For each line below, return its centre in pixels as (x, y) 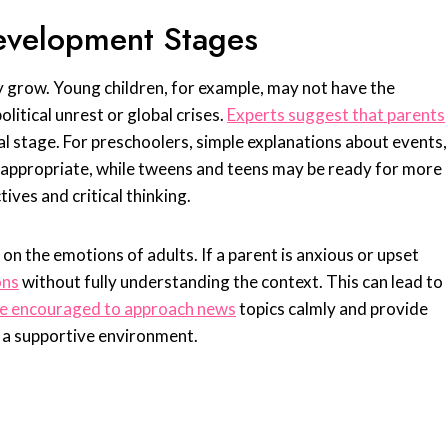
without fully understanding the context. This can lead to (231, 282)
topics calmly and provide (332, 309)
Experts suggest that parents (336, 115)
